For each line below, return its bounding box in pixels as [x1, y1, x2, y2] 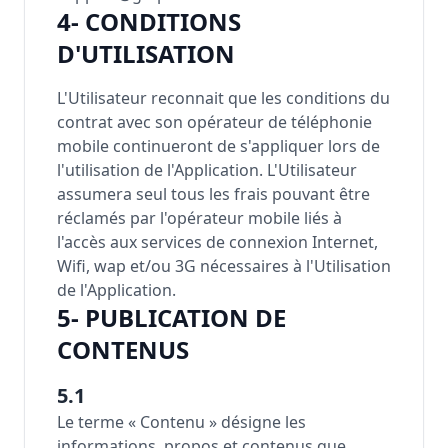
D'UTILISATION [57, 37, 235, 70]
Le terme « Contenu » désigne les [57, 411, 306, 433]
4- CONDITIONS [57, 5, 241, 38]
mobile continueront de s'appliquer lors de [57, 135, 380, 157]
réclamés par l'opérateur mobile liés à [57, 207, 342, 229]
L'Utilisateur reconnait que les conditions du [57, 87, 390, 109]
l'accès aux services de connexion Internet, [57, 231, 378, 253]
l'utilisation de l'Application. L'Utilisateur [57, 159, 357, 181]
